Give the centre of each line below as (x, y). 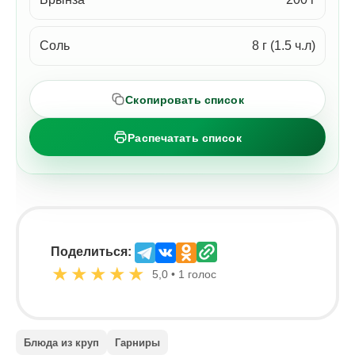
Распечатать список (185, 137)
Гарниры (137, 342)
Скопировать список (185, 99)
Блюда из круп (61, 342)
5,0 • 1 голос (184, 274)
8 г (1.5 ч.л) (284, 46)
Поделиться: (91, 252)
